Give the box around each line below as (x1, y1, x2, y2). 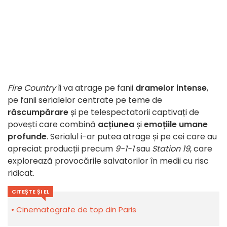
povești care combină (8, 119, 98, 131)
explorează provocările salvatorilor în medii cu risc (8, 155, 209, 167)
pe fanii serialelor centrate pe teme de (8, 94, 162, 106)
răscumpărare (8, 106, 68, 119)
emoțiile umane (144, 119, 208, 131)
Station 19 (152, 143, 190, 155)
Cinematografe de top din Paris (16, 204, 136, 215)
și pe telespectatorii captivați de (68, 106, 199, 119)
